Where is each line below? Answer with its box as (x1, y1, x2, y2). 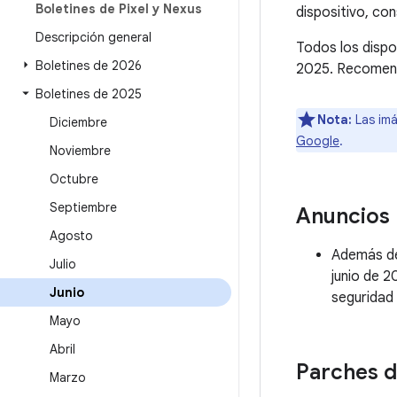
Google (296, 133, 339, 149)
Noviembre (50, 143, 111, 159)
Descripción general (35, 29, 152, 45)
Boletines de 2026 (35, 58, 142, 74)
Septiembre (50, 199, 117, 215)
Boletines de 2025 (35, 86, 142, 102)
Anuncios (296, 203, 390, 230)
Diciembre (50, 114, 107, 130)
